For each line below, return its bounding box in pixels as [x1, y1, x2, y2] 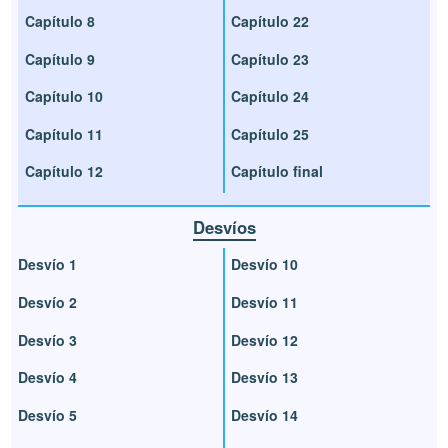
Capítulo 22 [231, 11, 309, 32]
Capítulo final [231, 160, 323, 181]
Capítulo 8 [25, 11, 96, 32]
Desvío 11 [231, 291, 298, 312]
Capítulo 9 [25, 48, 96, 69]
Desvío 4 [18, 367, 78, 388]
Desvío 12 [231, 329, 298, 350]
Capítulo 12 [25, 160, 104, 181]
